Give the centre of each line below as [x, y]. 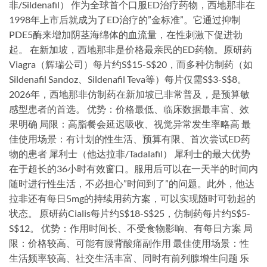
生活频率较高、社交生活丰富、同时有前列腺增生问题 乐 [129, 258]
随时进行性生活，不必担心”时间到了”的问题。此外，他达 [132, 184]
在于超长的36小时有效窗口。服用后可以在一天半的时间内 [133, 169]
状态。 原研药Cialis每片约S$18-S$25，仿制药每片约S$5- [130, 213]
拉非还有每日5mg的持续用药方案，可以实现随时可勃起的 [132, 198]
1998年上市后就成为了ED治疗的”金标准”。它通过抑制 [125, 20]
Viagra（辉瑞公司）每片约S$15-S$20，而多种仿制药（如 [131, 64]
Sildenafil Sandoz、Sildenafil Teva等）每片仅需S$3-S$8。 [128, 79]
